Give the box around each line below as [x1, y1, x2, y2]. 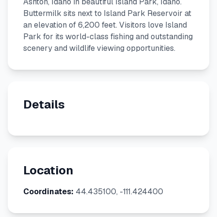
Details [23, 97, 65, 112]
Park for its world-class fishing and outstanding [23, 31, 193, 42]
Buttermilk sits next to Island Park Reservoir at [23, 8, 191, 18]
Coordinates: [23, 186, 74, 197]
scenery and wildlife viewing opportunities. [23, 43, 175, 53]
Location [23, 163, 73, 178]
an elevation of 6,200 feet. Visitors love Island [23, 20, 187, 30]
